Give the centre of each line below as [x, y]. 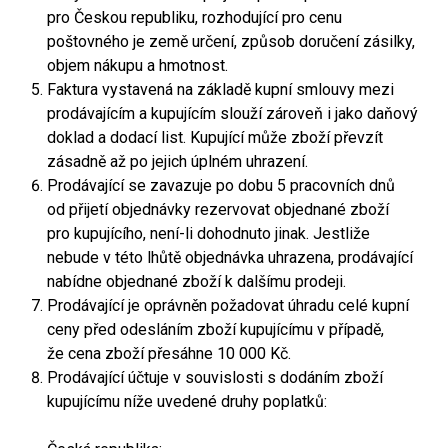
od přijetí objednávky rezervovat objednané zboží [218, 209]
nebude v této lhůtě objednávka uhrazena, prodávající [230, 257]
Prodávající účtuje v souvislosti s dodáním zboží [215, 377]
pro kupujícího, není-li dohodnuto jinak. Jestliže [208, 233]
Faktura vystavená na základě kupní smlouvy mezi [220, 89]
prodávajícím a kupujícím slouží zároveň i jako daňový [232, 113]
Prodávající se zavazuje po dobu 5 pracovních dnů [221, 185]
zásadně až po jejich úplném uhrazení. [177, 161]
